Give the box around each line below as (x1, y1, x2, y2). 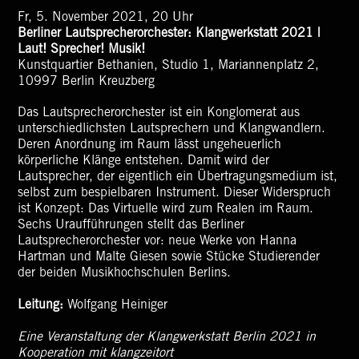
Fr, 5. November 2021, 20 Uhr (18, 10, 194, 24)
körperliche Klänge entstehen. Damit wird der (18, 154, 270, 167)
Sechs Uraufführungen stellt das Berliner (18, 218, 245, 232)
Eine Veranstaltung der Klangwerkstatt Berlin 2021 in (18, 330, 317, 344)
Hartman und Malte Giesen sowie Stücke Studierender (18, 250, 321, 264)
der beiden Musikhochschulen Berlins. (18, 266, 232, 280)
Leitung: (18, 298, 64, 312)
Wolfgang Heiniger (63, 298, 168, 312)
